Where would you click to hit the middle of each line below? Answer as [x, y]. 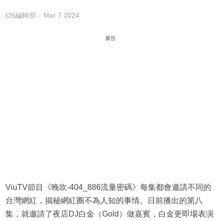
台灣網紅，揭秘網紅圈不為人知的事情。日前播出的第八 [104, 201]
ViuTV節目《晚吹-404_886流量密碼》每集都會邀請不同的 [108, 187]
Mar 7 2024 [61, 16]
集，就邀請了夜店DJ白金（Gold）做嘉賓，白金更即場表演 [109, 214]
